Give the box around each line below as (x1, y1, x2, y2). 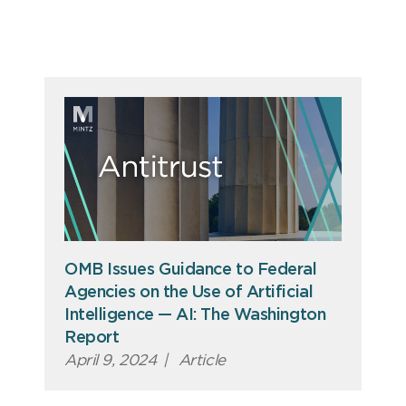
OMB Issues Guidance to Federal (64, 261, 317, 278)
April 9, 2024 (64, 352, 157, 368)
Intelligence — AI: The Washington (64, 306, 326, 324)
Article (174, 352, 226, 368)
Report (64, 329, 120, 346)
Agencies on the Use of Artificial (64, 284, 314, 301)
